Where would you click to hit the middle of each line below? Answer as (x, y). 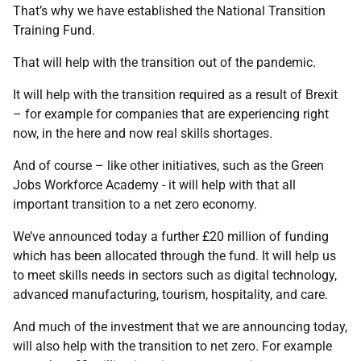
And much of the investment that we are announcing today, (180, 327)
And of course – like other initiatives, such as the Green (168, 166)
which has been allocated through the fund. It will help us (174, 256)
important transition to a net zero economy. (135, 204)
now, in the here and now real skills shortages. (143, 133)
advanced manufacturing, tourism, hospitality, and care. (170, 295)
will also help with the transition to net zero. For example (172, 346)
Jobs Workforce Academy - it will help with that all (154, 185)
